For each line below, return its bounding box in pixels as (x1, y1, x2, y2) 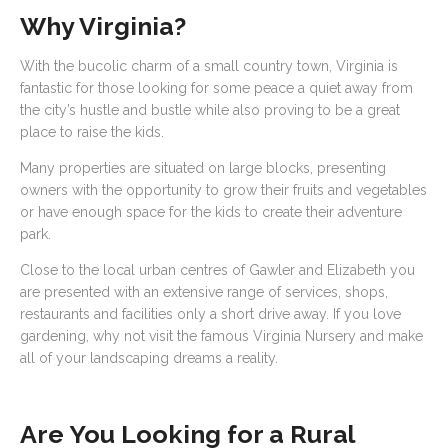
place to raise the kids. (20, 124, 164, 140)
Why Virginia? (20, 11, 186, 41)
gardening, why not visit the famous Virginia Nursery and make (20, 328, 423, 344)
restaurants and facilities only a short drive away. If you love (20, 306, 401, 322)
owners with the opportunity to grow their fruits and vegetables (20, 182, 427, 198)
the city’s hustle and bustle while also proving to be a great (20, 102, 400, 118)
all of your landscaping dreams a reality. (20, 350, 278, 366)
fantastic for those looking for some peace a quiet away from (20, 80, 413, 96)
